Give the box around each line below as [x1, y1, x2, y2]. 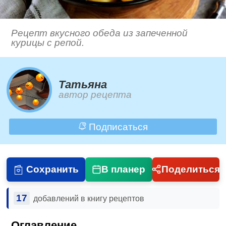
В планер [101, 163, 146, 175]
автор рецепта [59, 89, 132, 100]
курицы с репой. [11, 37, 85, 48]
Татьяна [59, 78, 107, 91]
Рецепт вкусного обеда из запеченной [11, 28, 188, 39]
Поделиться [161, 163, 220, 175]
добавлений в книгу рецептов [33, 194, 144, 203]
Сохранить [26, 163, 79, 175]
